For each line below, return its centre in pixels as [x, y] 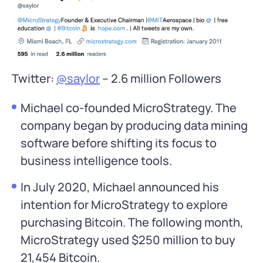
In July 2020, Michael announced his [120, 187]
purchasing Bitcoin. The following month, [132, 222]
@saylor [78, 79]
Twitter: [34, 79]
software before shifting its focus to [119, 143]
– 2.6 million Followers [161, 79]
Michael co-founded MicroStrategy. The [129, 108]
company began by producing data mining [134, 126]
